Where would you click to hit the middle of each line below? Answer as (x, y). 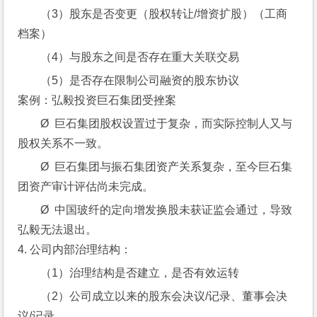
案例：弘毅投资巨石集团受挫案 (97, 100)
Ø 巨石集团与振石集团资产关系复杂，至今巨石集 (167, 167)
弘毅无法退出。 (58, 230)
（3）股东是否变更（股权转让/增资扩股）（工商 (164, 14)
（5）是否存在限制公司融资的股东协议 (140, 80)
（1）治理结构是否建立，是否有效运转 (140, 273)
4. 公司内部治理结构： (75, 249)
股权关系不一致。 (63, 143)
